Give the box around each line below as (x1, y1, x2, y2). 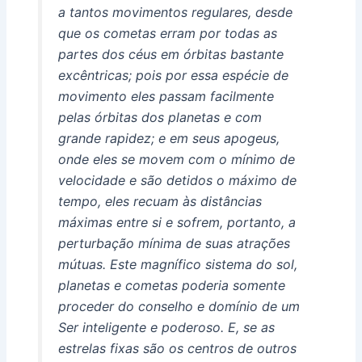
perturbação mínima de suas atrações (57, 234, 290, 251)
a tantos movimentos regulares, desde (57, 3, 293, 20)
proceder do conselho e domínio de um (57, 297, 300, 314)
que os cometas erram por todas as (57, 24, 277, 41)
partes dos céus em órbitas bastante (57, 45, 284, 62)
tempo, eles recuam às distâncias (57, 192, 262, 209)
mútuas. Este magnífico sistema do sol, (57, 255, 297, 272)
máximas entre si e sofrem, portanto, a (57, 213, 296, 230)
